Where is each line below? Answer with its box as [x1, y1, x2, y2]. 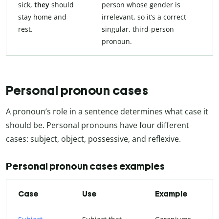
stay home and [18, 12, 66, 22]
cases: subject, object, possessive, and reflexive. [6, 133, 181, 144]
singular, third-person [102, 24, 174, 34]
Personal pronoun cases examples [6, 160, 165, 172]
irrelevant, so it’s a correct [102, 12, 186, 22]
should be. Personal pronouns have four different [6, 119, 189, 131]
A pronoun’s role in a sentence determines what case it [6, 106, 208, 117]
